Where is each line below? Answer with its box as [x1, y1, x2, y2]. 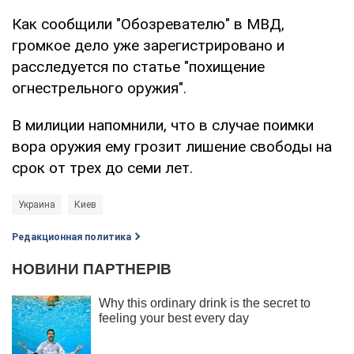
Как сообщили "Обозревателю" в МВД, [12, 14, 284, 33]
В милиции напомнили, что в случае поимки [12, 115, 314, 134]
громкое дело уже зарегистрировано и [12, 36, 284, 55]
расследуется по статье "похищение [12, 57, 265, 76]
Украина [18, 198, 55, 210]
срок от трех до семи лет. [12, 158, 193, 177]
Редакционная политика [12, 231, 131, 243]
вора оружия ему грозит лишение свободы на [12, 137, 332, 156]
